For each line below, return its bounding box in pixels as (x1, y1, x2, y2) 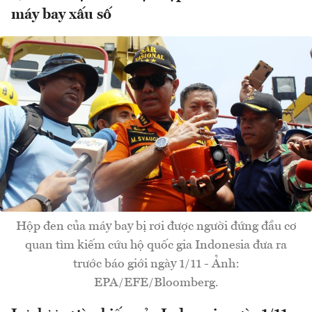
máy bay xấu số (11, 8, 111, 23)
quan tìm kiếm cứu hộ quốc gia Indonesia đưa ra (25, 239, 287, 252)
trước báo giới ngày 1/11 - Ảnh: (72, 258, 240, 271)
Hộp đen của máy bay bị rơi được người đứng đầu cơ (15, 220, 297, 233)
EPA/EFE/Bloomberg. (93, 276, 219, 290)
